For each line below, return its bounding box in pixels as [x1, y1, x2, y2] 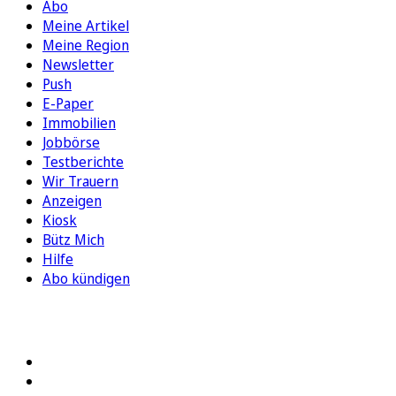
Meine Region [42, 35, 129, 56]
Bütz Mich [42, 230, 104, 250]
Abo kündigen [42, 269, 130, 289]
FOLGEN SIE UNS [7, 314, 137, 334]
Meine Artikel [42, 16, 129, 36]
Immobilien [42, 113, 116, 133]
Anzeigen [42, 191, 102, 211]
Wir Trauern [42, 171, 118, 192]
